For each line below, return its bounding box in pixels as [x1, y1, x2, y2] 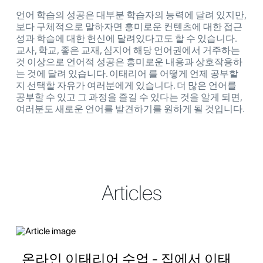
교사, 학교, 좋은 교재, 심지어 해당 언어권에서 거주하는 [16, 45, 240, 56]
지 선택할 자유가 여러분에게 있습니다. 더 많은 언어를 [16, 80, 237, 92]
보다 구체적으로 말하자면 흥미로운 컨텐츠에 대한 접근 [16, 21, 242, 33]
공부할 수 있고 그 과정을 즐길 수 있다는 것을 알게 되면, [16, 92, 242, 103]
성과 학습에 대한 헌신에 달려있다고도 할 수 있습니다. [16, 33, 237, 45]
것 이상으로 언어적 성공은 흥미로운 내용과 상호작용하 [16, 56, 242, 68]
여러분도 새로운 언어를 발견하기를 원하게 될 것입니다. [16, 103, 245, 115]
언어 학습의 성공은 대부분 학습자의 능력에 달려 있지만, [16, 9, 246, 21]
